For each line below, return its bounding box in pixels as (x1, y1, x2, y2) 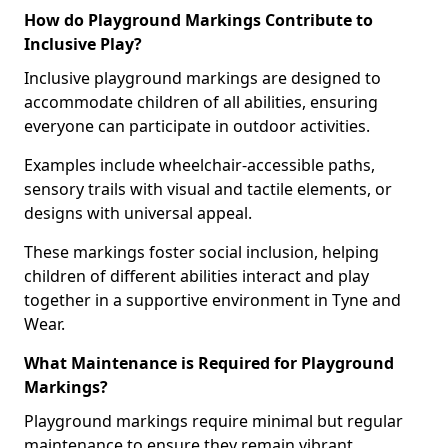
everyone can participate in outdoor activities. (24, 115, 374, 137)
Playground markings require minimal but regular (24, 410, 403, 432)
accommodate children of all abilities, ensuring (24, 91, 378, 113)
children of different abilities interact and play (24, 265, 369, 287)
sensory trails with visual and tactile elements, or (24, 178, 392, 200)
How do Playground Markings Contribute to (24, 9, 373, 31)
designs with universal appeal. (24, 202, 256, 224)
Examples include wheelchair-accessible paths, (24, 154, 375, 176)
